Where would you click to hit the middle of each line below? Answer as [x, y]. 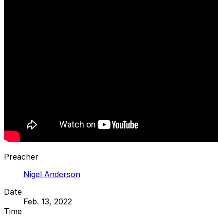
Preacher [21, 156]
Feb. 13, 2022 [48, 201]
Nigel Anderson [52, 174]
